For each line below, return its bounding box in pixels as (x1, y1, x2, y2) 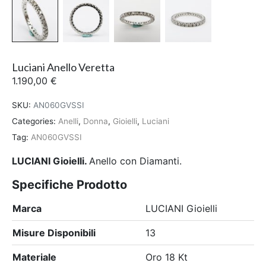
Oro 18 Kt (145, 251, 188, 263)
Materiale (12, 251, 56, 263)
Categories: (12, 116, 56, 126)
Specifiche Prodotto (12, 177, 127, 192)
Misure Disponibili (12, 226, 96, 239)
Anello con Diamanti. (89, 154, 182, 167)
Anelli (58, 116, 78, 126)
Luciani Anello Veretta (12, 61, 115, 74)
